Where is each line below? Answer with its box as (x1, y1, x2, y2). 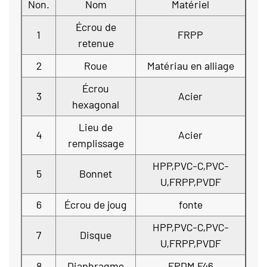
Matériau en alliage (147, 59, 234, 72)
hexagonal (72, 98, 119, 111)
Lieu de (79, 120, 113, 133)
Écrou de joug (64, 198, 127, 211)
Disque (80, 228, 111, 241)
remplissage (67, 136, 124, 150)
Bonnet (79, 167, 112, 180)
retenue (77, 36, 114, 49)
